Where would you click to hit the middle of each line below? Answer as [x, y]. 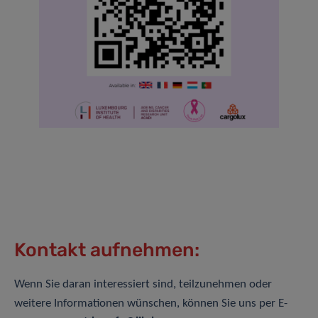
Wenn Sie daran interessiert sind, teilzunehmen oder [143, 285]
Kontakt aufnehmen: [107, 250]
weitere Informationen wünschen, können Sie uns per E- [151, 304]
